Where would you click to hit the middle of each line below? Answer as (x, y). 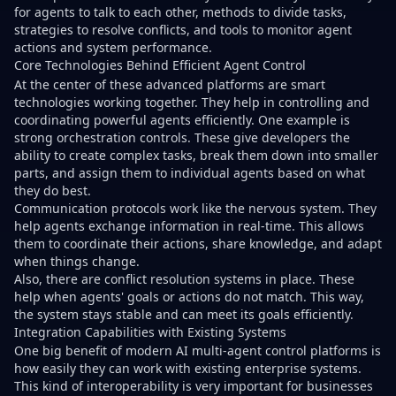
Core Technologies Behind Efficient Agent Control (160, 65)
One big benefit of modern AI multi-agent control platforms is (198, 350)
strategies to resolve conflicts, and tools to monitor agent (183, 30)
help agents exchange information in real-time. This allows (189, 225)
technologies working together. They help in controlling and (192, 102)
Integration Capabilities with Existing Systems (150, 331)
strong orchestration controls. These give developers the (182, 137)
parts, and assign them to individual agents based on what (190, 172)
